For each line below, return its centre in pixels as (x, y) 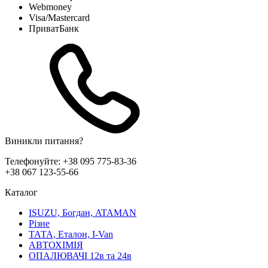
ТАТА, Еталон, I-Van (71, 234)
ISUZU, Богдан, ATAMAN (83, 212)
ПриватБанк (54, 28)
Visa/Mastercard (59, 17)
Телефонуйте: (34, 161)
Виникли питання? (44, 141)
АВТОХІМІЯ (56, 245)
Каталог (21, 192)
